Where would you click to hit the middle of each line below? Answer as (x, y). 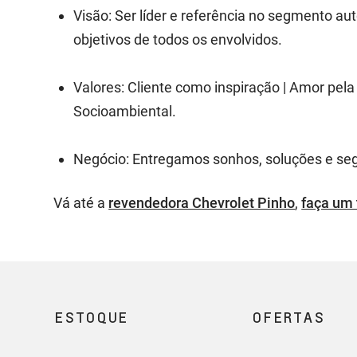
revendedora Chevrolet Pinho (202, 203)
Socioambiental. (125, 112)
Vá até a (81, 203)
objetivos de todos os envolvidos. (178, 40)
